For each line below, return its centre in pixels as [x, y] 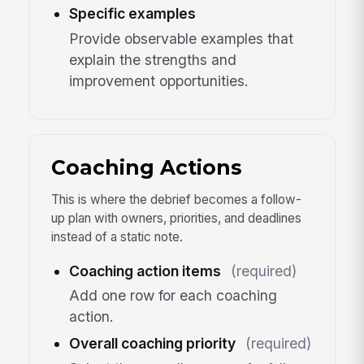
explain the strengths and [152, 59]
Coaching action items [145, 271]
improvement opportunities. [158, 80]
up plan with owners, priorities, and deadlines [176, 219]
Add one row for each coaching [173, 296]
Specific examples [132, 14]
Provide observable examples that [181, 38]
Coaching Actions [146, 168]
